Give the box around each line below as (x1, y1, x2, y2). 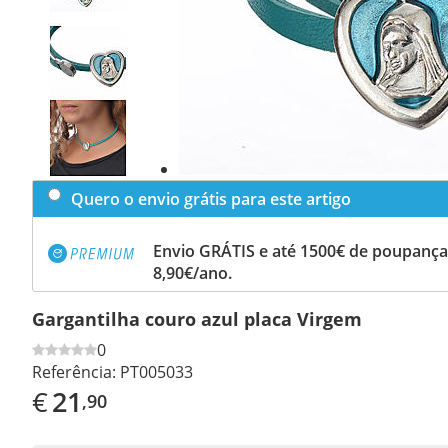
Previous (63, 75, 114, 91)
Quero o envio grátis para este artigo (71, 187, 351, 210)
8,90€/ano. (153, 261, 232, 284)
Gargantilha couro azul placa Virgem (32, 306, 362, 331)
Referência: (32, 360, 116, 383)
